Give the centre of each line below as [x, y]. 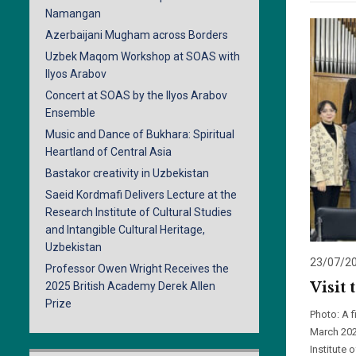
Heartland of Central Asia [108, 152]
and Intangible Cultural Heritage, [125, 230]
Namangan [73, 14]
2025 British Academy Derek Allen [130, 286]
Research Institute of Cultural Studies [139, 213]
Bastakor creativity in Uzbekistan [127, 174]
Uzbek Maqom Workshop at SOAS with [143, 57]
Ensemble [70, 113]
